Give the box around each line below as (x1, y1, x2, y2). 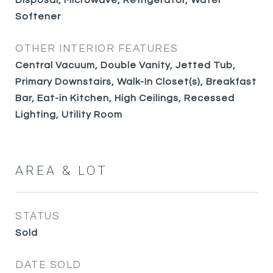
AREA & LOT (15, 161, 108, 180)
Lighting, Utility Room (15, 110, 122, 119)
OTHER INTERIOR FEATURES (15, 43, 179, 54)
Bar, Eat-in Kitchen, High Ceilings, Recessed (15, 93, 235, 103)
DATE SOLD (15, 260, 82, 271)
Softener (15, 12, 61, 21)
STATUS (15, 211, 60, 222)
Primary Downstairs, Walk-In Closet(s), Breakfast (15, 77, 257, 87)
